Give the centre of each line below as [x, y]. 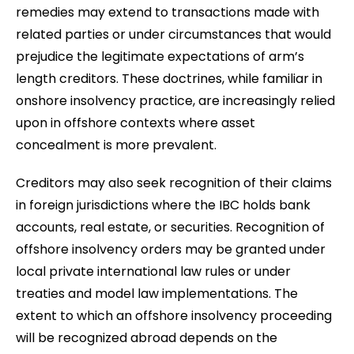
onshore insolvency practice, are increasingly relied [175, 100]
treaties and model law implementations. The [157, 293]
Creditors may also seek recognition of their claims [174, 183]
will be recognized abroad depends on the [147, 337]
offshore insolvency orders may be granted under [171, 249]
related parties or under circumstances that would [173, 34]
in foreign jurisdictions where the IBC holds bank [163, 205]
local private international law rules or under [153, 271]
